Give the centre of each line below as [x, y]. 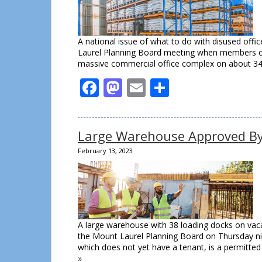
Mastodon [166, 87]
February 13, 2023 [105, 151]
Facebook [140, 87]
